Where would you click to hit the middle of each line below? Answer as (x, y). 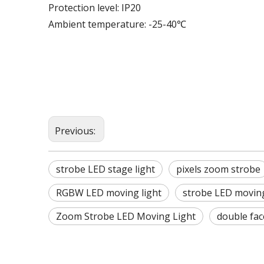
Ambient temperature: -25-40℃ (117, 24)
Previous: (76, 131)
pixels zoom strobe (218, 169)
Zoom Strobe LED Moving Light (126, 216)
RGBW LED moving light (109, 192)
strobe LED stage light (105, 169)
